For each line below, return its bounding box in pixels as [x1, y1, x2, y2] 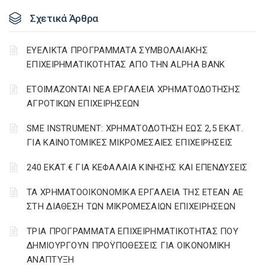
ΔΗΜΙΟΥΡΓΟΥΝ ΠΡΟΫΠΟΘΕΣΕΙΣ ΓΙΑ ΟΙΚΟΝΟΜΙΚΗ [27, 240, 231, 251]
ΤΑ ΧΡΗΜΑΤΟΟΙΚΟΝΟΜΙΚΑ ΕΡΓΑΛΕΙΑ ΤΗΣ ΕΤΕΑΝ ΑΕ [27, 187, 244, 198]
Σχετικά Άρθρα [30, 12, 99, 24]
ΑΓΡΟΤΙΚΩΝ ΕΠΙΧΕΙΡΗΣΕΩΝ [27, 98, 140, 109]
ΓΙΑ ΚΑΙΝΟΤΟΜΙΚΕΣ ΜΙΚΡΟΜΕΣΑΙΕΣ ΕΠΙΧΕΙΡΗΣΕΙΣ [27, 137, 233, 148]
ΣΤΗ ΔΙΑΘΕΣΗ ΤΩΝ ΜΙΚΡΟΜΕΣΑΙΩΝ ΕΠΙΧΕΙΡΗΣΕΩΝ [27, 201, 236, 212]
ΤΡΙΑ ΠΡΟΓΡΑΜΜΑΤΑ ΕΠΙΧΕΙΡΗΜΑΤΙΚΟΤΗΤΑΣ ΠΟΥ [27, 226, 238, 237]
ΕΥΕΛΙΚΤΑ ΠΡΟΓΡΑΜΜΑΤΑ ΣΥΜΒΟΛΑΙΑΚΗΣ [27, 45, 208, 56]
